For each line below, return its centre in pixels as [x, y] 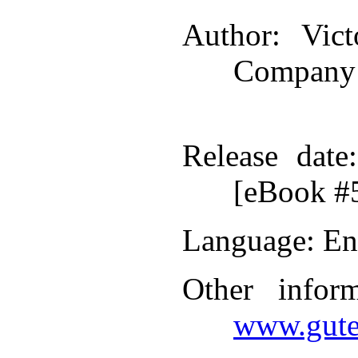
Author [227, 35]
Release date [265, 155]
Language [244, 240]
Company [294, 71]
